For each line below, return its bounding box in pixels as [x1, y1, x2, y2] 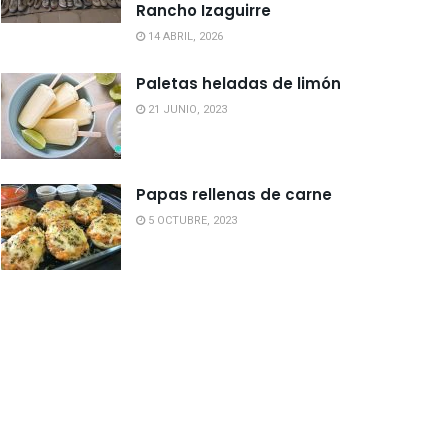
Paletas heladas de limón [136, 73, 341, 94]
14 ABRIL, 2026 [145, 28, 223, 45]
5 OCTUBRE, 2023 [145, 211, 237, 229]
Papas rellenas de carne [136, 183, 332, 205]
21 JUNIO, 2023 [145, 101, 227, 118]
